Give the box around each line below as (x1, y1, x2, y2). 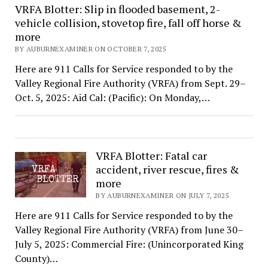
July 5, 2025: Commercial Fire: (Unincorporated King (14, 237, 243, 251)
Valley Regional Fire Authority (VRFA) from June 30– (14, 223, 243, 236)
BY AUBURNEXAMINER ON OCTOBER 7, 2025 (14, 44, 166, 53)
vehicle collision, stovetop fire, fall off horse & (14, 15, 242, 30)
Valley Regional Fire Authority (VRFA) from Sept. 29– (14, 76, 246, 90)
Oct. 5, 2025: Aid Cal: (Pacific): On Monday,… (14, 90, 210, 104)
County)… (14, 251, 58, 265)
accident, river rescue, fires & (96, 162, 240, 176)
